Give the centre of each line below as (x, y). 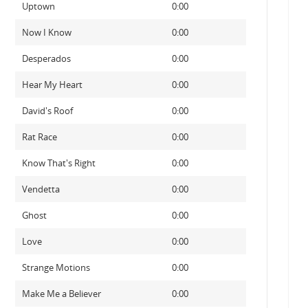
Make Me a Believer (61, 294)
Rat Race (39, 137)
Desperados (46, 58)
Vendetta (41, 189)
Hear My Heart (52, 85)
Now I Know (46, 32)
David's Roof (47, 111)
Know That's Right (58, 163)
